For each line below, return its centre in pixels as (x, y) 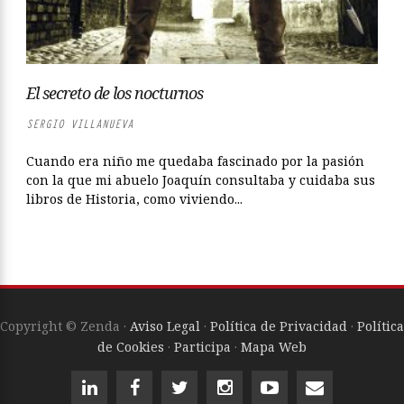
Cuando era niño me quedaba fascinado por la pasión (195, 161)
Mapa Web (274, 346)
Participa (202, 346)
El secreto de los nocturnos (115, 92)
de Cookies (131, 346)
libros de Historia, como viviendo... (134, 198)
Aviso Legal (165, 326)
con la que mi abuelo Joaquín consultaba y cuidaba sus (201, 179)
